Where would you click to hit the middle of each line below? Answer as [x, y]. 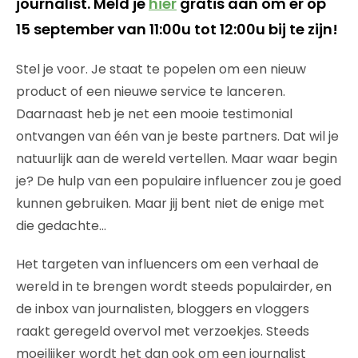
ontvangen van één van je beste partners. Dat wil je [177, 137]
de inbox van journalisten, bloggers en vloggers [163, 309]
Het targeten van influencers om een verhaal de [167, 265]
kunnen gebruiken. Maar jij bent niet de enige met [170, 204]
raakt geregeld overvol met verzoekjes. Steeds [163, 332]
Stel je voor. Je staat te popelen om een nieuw [161, 70]
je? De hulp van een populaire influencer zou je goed [179, 181]
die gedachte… [61, 226]
